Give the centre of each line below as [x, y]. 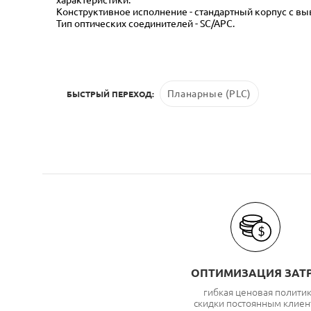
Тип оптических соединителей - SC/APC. [145, 23]
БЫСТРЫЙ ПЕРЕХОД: [110, 94]
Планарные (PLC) [209, 93]
